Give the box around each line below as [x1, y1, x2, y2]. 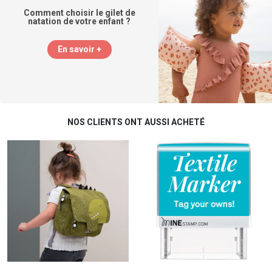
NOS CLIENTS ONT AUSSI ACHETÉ [67, 117, 205, 127]
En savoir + [57, 44, 101, 55]
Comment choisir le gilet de [23, 8, 135, 18]
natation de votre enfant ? [28, 16, 131, 27]
